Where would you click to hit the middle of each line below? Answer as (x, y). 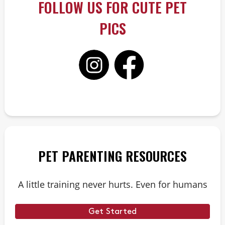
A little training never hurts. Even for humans (113, 184)
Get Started (113, 211)
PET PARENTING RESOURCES (113, 156)
